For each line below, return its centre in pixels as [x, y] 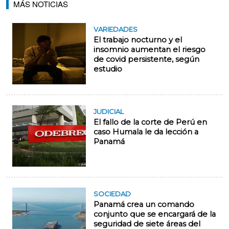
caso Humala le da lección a [146, 132]
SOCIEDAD [112, 194]
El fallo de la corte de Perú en [150, 122]
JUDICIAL [109, 112]
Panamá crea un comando [144, 205]
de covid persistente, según [146, 60]
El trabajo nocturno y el [138, 40]
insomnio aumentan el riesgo [150, 50]
